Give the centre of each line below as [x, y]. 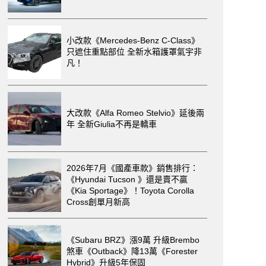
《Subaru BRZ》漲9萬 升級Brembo [133, 240]
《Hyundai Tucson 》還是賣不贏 [127, 179]
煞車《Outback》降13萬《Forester [132, 251]
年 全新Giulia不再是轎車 [112, 124]
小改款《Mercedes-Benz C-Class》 [133, 40]
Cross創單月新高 [98, 202]
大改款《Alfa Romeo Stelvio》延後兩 [135, 113]
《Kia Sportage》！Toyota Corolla [130, 190]
